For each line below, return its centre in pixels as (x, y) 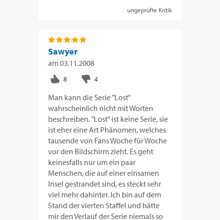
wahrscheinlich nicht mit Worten (101, 108)
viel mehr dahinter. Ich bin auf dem (105, 195)
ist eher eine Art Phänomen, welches (107, 130)
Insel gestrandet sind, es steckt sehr (105, 184)
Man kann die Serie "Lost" (90, 97)
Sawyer (63, 52)
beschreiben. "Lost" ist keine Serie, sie (108, 119)
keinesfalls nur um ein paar (92, 162)
